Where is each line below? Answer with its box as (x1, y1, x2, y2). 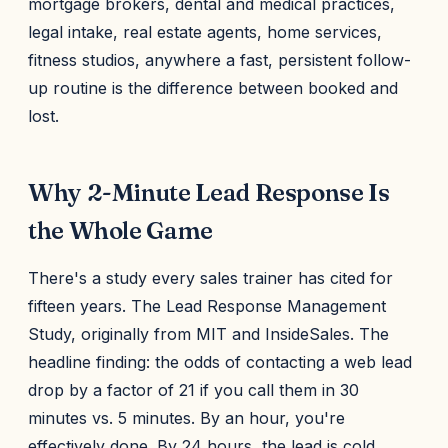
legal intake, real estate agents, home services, (28, 22, 382, 42)
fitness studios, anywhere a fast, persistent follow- (28, 50, 411, 70)
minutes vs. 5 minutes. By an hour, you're (28, 408, 345, 428)
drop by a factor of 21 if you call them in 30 (28, 380, 359, 400)
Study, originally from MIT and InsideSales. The (28, 324, 389, 344)
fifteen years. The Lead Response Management (28, 296, 386, 316)
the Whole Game (28, 216, 213, 245)
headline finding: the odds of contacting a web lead (28, 352, 412, 372)
